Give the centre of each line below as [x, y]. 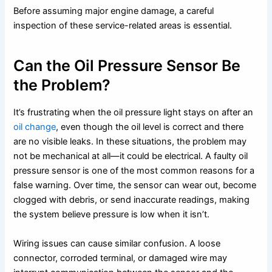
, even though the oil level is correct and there [150, 127]
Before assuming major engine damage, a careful [114, 11]
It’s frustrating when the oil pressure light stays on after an [134, 113]
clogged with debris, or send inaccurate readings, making [132, 200]
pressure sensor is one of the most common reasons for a [134, 171]
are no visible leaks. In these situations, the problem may [130, 142]
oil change [35, 127]
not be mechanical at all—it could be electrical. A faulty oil [131, 156]
